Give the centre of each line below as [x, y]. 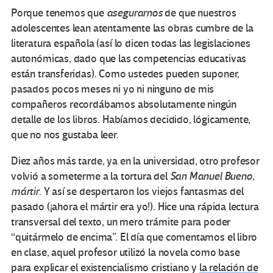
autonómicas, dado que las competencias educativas [129, 59]
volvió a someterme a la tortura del [90, 177]
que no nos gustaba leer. [65, 135]
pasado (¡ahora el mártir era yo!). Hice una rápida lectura [135, 207]
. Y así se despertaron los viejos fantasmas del [141, 192]
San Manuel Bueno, [212, 177]
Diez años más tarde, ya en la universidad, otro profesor [135, 161]
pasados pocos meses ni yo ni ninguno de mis [113, 90]
